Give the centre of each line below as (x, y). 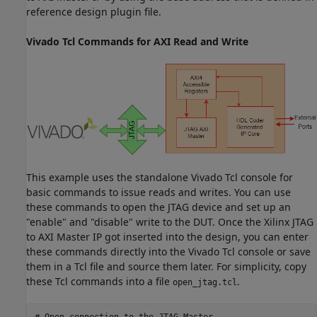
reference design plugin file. (94, 12)
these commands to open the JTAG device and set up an (158, 207)
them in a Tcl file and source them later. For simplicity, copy (166, 266)
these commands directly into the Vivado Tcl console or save (168, 251)
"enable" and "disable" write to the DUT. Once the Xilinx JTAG (170, 221)
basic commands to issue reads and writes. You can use (158, 192)
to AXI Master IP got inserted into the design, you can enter (167, 236)
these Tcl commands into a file (99, 281)
